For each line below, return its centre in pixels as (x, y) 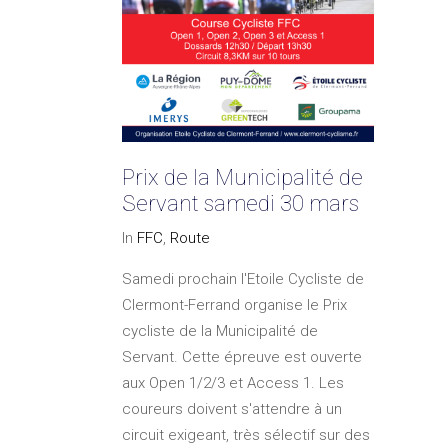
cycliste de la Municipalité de (220, 331)
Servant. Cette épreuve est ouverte (242, 357)
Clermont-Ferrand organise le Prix (234, 305)
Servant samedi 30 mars (240, 204)
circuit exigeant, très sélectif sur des (246, 435)
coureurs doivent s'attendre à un (232, 409)
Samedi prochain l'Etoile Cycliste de (243, 279)
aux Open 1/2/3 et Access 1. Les (233, 383)
